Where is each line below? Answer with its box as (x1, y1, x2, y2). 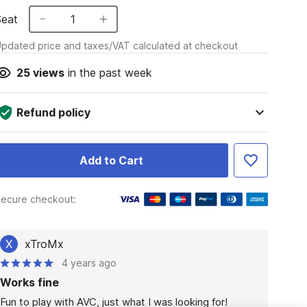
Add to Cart (79, 153, 143, 167)
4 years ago (61, 257, 116, 269)
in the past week (64, 66, 152, 79)
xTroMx (24, 237, 64, 251)
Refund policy (16, 106, 90, 119)
